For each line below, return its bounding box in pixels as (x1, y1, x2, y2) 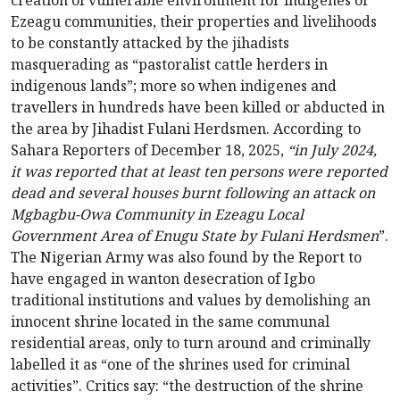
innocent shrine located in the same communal (11, 312, 329, 332)
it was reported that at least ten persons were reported (11, 162, 387, 182)
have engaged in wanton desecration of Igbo (11, 269, 315, 289)
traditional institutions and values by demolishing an (11, 290, 371, 311)
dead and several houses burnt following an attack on (11, 183, 375, 204)
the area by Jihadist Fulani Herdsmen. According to (11, 119, 361, 139)
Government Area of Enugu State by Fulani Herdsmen (11, 226, 379, 246)
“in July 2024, (287, 140, 377, 161)
